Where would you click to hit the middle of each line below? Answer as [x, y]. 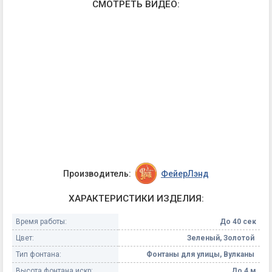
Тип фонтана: [39, 255]
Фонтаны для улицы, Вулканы [201, 255]
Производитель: [97, 173]
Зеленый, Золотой [222, 238]
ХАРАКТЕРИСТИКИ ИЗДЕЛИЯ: [136, 199]
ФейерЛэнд [185, 173]
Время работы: [41, 222]
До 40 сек [238, 222]
